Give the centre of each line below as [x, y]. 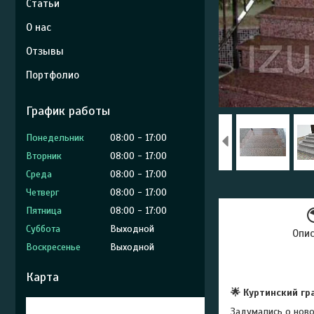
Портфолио [53, 75]
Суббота [43, 229]
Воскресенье [53, 247]
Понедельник [55, 138]
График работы [68, 111]
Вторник [44, 156]
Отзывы [45, 51]
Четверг [42, 192]
